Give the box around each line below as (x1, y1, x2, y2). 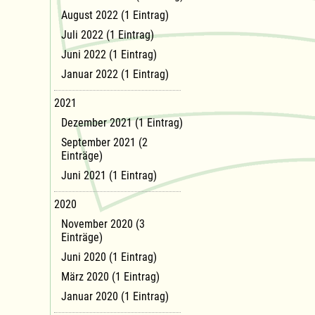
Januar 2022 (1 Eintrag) (61, 67, 169, 81)
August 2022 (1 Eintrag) (61, 8, 169, 22)
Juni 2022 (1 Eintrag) (61, 47, 157, 61)
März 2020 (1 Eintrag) (61, 269, 160, 283)
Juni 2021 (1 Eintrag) (61, 168, 157, 182)
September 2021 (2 (61, 135, 148, 149)
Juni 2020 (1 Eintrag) (61, 250, 157, 264)
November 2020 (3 (61, 217, 145, 231)
